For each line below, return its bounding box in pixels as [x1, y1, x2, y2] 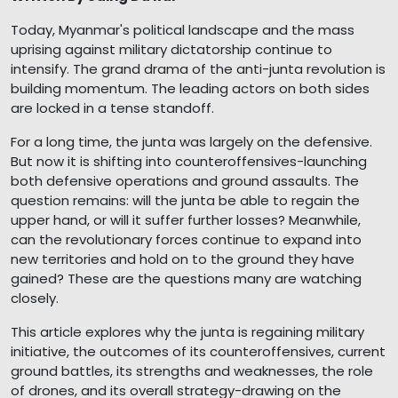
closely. [11, 288, 59, 307]
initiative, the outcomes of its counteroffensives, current [11, 341, 386, 361]
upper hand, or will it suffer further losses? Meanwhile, [11, 210, 361, 229]
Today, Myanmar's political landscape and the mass [11, 20, 354, 39]
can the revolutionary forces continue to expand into [11, 229, 362, 249]
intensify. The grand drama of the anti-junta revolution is [11, 59, 386, 78]
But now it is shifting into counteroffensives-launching [11, 151, 367, 171]
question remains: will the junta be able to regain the [11, 190, 360, 210]
